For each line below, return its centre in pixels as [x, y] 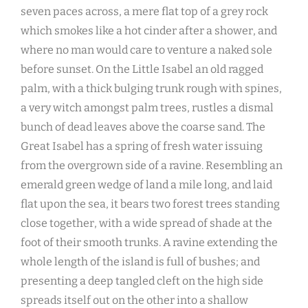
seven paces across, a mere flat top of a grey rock [144, 12]
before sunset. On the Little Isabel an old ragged [142, 69]
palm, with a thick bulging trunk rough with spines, [151, 89]
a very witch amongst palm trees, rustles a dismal [147, 108]
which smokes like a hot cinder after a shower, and [149, 31]
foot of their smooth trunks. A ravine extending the [149, 243]
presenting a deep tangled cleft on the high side [142, 281]
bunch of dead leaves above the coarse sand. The [143, 127]
